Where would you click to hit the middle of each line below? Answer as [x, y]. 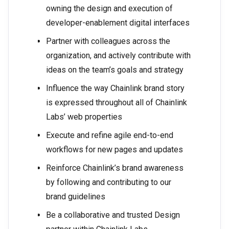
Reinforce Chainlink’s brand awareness [115, 168]
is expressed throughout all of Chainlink [117, 103]
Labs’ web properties [84, 117]
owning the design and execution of [109, 9]
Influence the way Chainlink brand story [115, 88]
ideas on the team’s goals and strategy [115, 70]
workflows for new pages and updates [114, 150]
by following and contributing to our [109, 182]
